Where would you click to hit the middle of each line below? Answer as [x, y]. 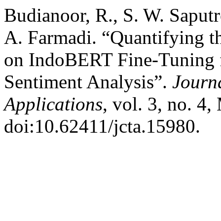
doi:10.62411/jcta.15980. [102, 126]
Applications [53, 104]
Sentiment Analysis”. [88, 82]
